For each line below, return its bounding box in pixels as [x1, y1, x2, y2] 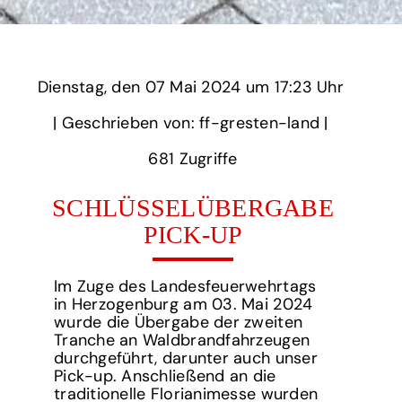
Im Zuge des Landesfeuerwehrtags [53, 275, 317, 297]
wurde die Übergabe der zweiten [53, 310, 303, 333]
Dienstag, [37, 75, 108, 98]
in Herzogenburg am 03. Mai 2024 [53, 293, 313, 315]
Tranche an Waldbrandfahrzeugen [53, 328, 310, 351]
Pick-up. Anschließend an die [53, 364, 276, 387]
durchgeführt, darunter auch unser [53, 346, 318, 369]
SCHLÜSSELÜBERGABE [52, 193, 334, 222]
